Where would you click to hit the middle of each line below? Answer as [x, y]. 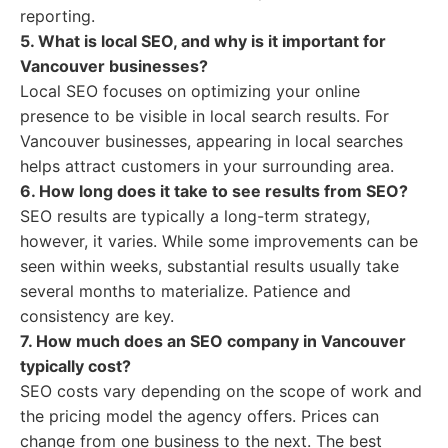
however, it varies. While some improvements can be [219, 241]
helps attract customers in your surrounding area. [207, 166]
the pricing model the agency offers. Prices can [199, 416]
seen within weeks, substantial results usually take [209, 266]
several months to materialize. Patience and [185, 291]
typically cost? [75, 366]
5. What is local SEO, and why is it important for [203, 41]
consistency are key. [97, 316]
